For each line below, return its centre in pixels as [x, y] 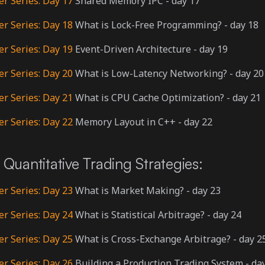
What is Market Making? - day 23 [147, 190]
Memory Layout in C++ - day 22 [143, 122]
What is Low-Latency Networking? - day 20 [168, 73]
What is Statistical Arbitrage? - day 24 [157, 215]
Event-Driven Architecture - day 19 [150, 49]
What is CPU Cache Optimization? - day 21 [167, 98]
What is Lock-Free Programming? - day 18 [166, 25]
